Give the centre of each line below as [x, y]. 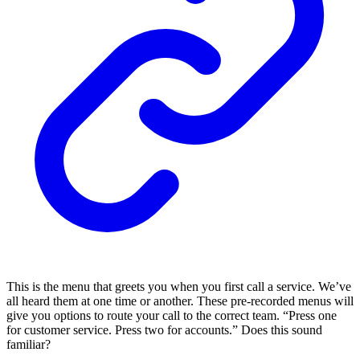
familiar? [29, 345]
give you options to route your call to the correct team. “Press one [172, 316]
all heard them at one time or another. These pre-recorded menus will [180, 301]
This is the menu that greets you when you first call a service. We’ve [179, 287]
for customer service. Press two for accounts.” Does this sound [164, 330]
